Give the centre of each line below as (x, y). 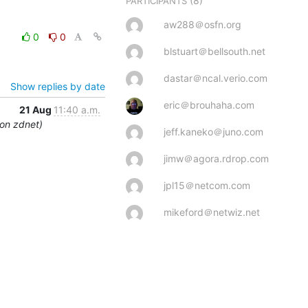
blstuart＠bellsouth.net (214, 51)
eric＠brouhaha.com (209, 104)
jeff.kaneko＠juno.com (213, 131)
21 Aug (36, 109)
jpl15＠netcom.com (207, 185)
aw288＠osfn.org (202, 24)
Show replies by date (58, 86)
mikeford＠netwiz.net (212, 212)
